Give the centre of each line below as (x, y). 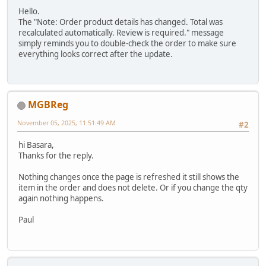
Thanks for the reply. (56, 156)
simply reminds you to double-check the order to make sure (127, 43)
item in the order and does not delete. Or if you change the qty (133, 188)
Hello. (29, 11)
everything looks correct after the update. (96, 54)
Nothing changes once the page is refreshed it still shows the (129, 177)
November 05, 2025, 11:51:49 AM (66, 122)
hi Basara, (36, 145)
